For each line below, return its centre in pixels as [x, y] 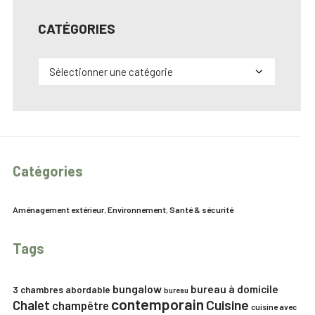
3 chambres [38, 290]
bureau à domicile [234, 289]
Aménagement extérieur [58, 210]
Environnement [137, 210]
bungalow [137, 289]
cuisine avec [274, 307]
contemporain [157, 304]
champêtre [81, 306]
